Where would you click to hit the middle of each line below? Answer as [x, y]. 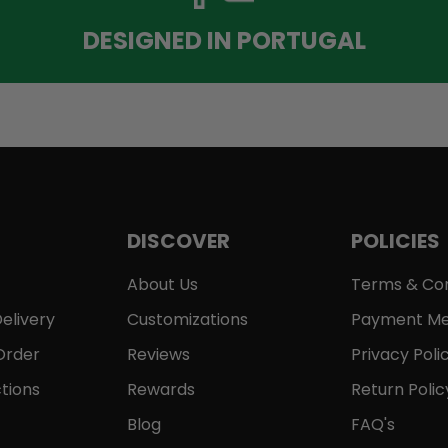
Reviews [159, 355]
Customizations [188, 320]
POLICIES [395, 241]
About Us [163, 285]
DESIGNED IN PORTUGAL [224, 40]
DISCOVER [179, 241]
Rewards [161, 390]
